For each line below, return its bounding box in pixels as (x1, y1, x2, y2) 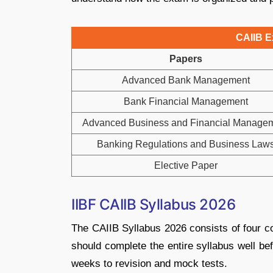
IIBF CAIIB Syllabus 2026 (71, 195, 236, 213)
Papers (169, 53, 202, 64)
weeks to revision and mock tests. (71, 257, 227, 269)
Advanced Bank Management (122, 74, 250, 85)
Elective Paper (154, 160, 218, 171)
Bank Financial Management (124, 96, 248, 107)
